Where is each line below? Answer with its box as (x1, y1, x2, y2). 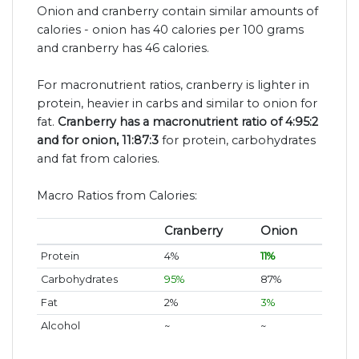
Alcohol (40, 319, 80, 332)
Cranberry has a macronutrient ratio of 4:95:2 (58, 114, 318, 129)
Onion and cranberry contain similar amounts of (37, 3, 318, 18)
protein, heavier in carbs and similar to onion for (37, 95, 317, 111)
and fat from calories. (37, 151, 159, 166)
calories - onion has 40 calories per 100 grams (37, 22, 304, 37)
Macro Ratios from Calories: (37, 188, 197, 203)
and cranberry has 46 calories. (37, 40, 209, 55)
